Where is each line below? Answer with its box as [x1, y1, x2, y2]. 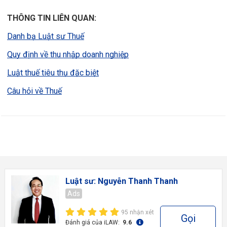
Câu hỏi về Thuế [7, 86, 62, 96]
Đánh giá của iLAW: [65, 218, 121, 226]
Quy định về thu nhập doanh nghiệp [7, 49, 129, 59]
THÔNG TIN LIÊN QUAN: [7, 13, 96, 23]
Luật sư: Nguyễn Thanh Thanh [65, 176, 178, 186]
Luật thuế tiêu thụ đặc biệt [7, 67, 99, 78]
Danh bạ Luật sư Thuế [7, 31, 84, 41]
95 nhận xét [121, 208, 154, 216]
